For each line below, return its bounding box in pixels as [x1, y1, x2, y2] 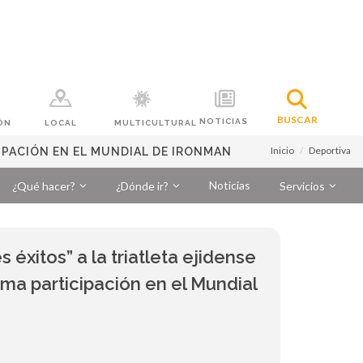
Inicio [271, 144, 294, 156]
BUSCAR [276, 113, 318, 126]
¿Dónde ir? [116, 179, 169, 193]
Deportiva [309, 144, 351, 156]
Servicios [280, 179, 325, 193]
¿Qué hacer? [12, 179, 75, 193]
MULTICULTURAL [114, 118, 198, 127]
